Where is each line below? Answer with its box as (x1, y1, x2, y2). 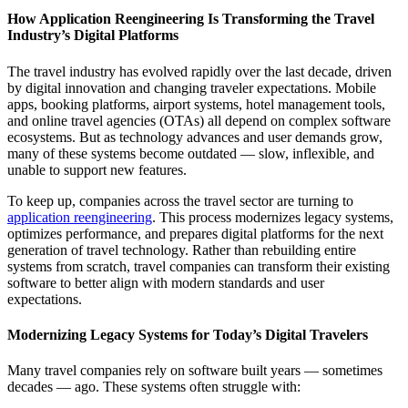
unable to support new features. (7, 161, 187, 178)
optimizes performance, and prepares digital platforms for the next (7, 225, 383, 241)
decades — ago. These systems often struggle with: (7, 379, 301, 395)
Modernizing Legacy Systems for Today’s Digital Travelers (7, 326, 368, 342)
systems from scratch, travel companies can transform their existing (7, 258, 390, 274)
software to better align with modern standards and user (7, 274, 324, 291)
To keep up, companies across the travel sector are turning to (7, 192, 353, 209)
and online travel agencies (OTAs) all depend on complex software (7, 112, 391, 128)
